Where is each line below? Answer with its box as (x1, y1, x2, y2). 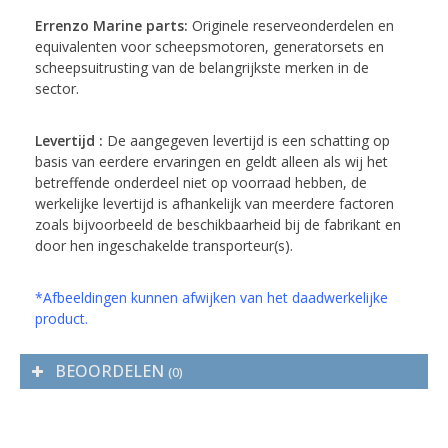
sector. (35, 78, 79, 98)
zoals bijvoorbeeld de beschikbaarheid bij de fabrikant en (35, 214, 401, 234)
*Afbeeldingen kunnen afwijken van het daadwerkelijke (35, 287, 388, 307)
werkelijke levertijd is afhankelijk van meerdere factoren (35, 193, 394, 213)
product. (35, 308, 88, 328)
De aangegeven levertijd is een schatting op (107, 130, 390, 150)
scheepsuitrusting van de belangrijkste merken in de (35, 57, 369, 77)
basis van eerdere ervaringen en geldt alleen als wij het (35, 151, 388, 171)
